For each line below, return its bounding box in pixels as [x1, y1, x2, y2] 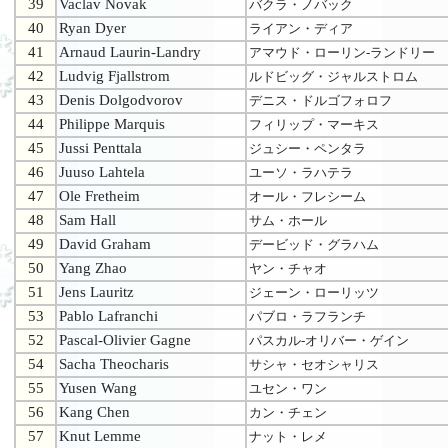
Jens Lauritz [59, 284, 134, 301]
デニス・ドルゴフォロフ [249, 93, 392, 109]
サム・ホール [249, 213, 327, 229]
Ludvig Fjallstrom [59, 68, 170, 85]
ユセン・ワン [249, 381, 327, 397]
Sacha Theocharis [59, 356, 169, 373]
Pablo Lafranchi [59, 308, 158, 325]
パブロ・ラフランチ [249, 309, 366, 325]
